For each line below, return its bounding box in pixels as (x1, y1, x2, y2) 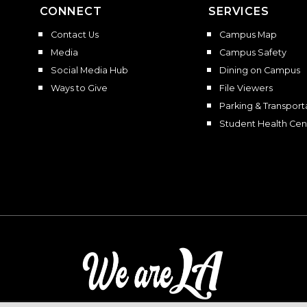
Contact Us (50, 29, 99, 40)
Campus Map (219, 29, 277, 40)
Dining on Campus (219, 65, 300, 75)
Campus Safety (219, 47, 286, 58)
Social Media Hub (50, 65, 128, 75)
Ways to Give (50, 83, 108, 93)
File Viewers (219, 83, 273, 93)
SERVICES (208, 5, 270, 18)
